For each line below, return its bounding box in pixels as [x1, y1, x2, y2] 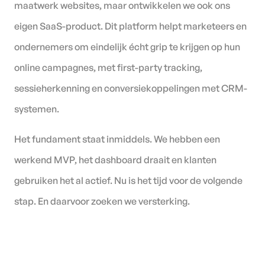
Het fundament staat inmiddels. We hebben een [14, 132, 220, 145]
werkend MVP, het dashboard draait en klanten [14, 153, 216, 166]
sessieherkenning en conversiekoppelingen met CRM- [14, 82, 247, 94]
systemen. [14, 102, 59, 115]
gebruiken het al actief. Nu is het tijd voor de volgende [14, 174, 243, 186]
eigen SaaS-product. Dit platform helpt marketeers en [14, 20, 247, 32]
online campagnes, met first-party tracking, [14, 61, 202, 73]
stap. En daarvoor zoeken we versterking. [14, 195, 190, 207]
